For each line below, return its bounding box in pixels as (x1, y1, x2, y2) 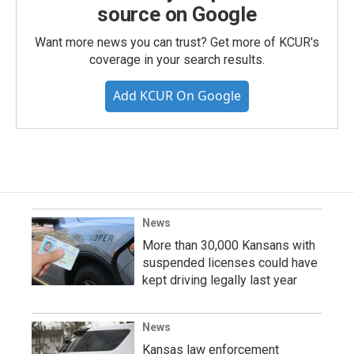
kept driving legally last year (142, 273, 297, 288)
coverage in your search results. (89, 52, 265, 67)
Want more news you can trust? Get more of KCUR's (35, 35, 319, 50)
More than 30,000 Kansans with (142, 238, 315, 253)
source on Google (97, 2, 257, 26)
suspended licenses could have (142, 255, 318, 270)
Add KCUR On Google (113, 87, 241, 104)
